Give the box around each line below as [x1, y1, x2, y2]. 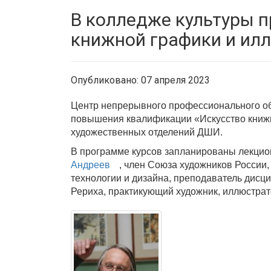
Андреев [71, 160, 110, 170]
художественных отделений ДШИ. [71, 127, 223, 137]
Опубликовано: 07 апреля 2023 [71, 74, 210, 86]
